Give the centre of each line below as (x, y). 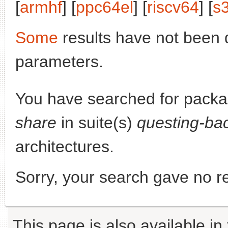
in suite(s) (97, 123)
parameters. (59, 62)
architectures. (65, 147)
